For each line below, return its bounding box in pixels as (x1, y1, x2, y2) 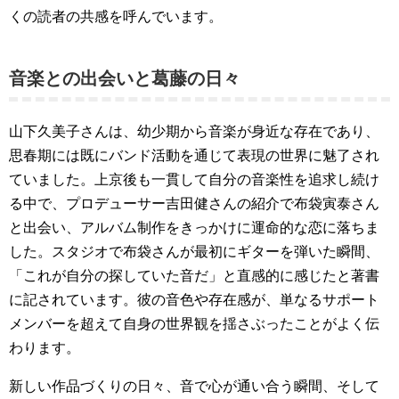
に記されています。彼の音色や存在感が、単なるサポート (9, 292, 379, 307)
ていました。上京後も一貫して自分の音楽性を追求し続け (9, 172, 379, 187)
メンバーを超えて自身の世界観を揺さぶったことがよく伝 (9, 316, 379, 331)
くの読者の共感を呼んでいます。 (9, 9, 223, 24)
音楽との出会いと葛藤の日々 (9, 69, 240, 88)
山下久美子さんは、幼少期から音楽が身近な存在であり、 (9, 124, 379, 139)
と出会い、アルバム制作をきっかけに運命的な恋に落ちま (9, 220, 379, 235)
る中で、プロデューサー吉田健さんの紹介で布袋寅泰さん (9, 196, 379, 211)
